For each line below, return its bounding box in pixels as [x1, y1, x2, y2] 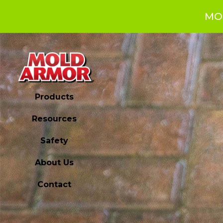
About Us [35, 158, 74, 168]
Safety [40, 136, 69, 146]
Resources [32, 114, 77, 124]
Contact [37, 180, 72, 190]
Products [35, 92, 74, 102]
